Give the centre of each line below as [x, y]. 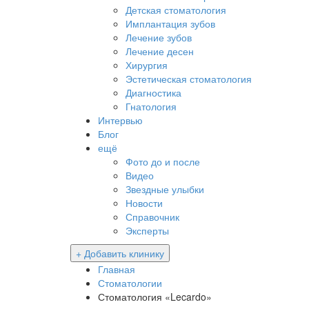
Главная [117, 269]
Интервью [120, 120]
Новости [144, 203]
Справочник [152, 217]
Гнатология [151, 106]
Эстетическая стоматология [189, 79]
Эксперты [147, 230]
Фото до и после [163, 161]
